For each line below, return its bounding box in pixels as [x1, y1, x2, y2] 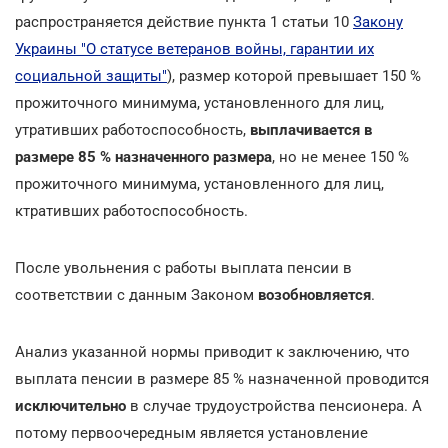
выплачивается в [250, 120, 372, 139]
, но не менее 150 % [272, 147, 409, 166]
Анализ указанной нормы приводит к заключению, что [15, 342, 410, 361]
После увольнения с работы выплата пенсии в [15, 258, 352, 277]
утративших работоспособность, [15, 120, 250, 139]
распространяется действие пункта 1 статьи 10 [15, 12, 353, 31]
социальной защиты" [15, 66, 167, 85]
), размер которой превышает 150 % [167, 66, 421, 85]
